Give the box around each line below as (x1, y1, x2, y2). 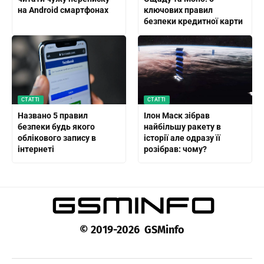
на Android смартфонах (17, 5, 108, 15)
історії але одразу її (143, 133, 220, 143)
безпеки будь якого (17, 121, 95, 131)
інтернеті (17, 144, 54, 154)
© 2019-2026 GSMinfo (80, 223, 184, 236)
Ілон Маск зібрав (143, 110, 210, 120)
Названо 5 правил (17, 110, 88, 120)
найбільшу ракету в (143, 121, 221, 131)
